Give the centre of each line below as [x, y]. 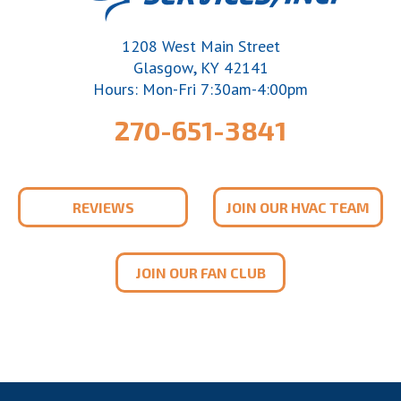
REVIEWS [103, 208]
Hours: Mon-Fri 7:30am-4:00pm [200, 90]
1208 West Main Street [200, 47]
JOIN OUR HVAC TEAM [298, 208]
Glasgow [163, 68]
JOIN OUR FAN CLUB [200, 273]
